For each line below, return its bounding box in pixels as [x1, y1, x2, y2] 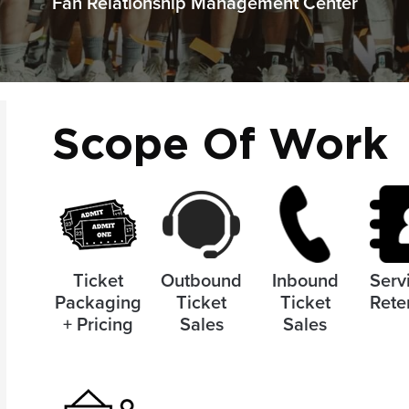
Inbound [271, 269, 339, 292]
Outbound [161, 269, 243, 292]
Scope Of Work [52, 123, 389, 168]
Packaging [54, 291, 142, 314]
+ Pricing [62, 313, 133, 336]
